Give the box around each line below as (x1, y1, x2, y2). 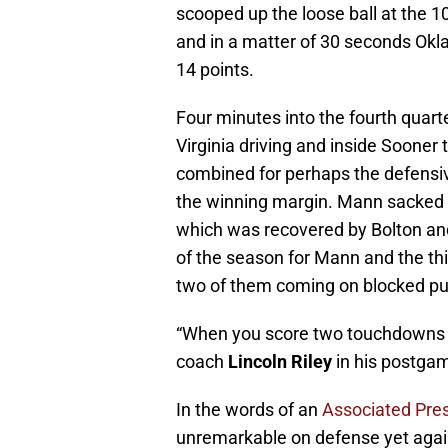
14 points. (176, 59, 254, 81)
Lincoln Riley (224, 351, 332, 373)
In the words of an (176, 399, 322, 421)
